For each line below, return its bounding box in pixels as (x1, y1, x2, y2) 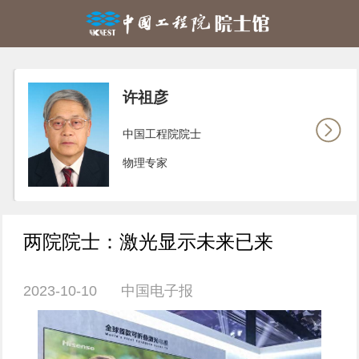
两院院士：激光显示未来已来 (23, 232, 274, 253)
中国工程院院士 (111, 127, 190, 141)
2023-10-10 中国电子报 (23, 283, 194, 300)
